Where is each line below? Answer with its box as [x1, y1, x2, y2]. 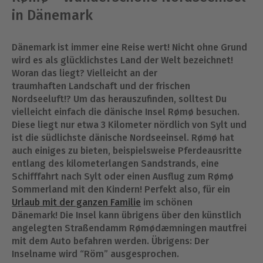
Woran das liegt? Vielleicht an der [12, 68, 157, 79]
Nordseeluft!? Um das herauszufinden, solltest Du [12, 93, 227, 104]
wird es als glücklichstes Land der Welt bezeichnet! [12, 55, 233, 66]
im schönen [141, 197, 193, 208]
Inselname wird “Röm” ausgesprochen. [12, 248, 179, 259]
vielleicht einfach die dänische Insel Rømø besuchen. [12, 106, 240, 117]
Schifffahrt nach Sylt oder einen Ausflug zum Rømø [12, 171, 234, 182]
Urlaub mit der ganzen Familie [12, 197, 141, 208]
